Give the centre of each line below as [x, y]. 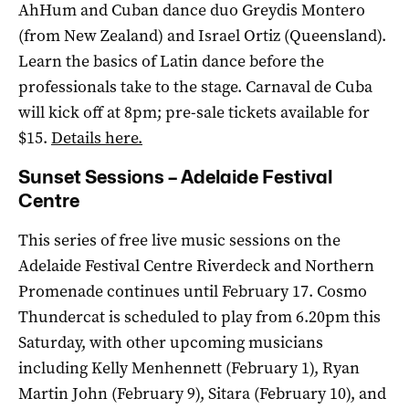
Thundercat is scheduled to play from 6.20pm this [199, 316]
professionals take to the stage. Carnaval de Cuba [195, 86]
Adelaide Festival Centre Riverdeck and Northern [196, 265]
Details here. [97, 137]
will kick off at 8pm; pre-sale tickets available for [194, 112]
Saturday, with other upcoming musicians [171, 342]
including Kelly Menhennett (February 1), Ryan [189, 367]
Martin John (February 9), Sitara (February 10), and [202, 393]
